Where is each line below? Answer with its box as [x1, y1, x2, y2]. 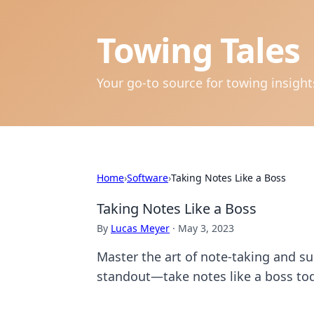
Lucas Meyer [111, 221, 170, 235]
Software [127, 171, 168, 184]
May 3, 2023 [178, 221, 234, 235]
